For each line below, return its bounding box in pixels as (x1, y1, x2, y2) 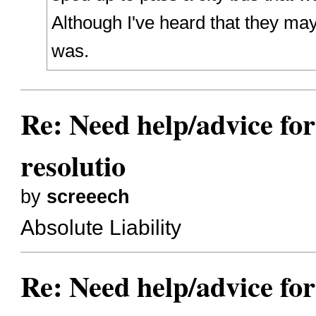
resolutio (20, 145, 126, 187)
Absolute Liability (20, 214, 182, 239)
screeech (47, 186, 130, 208)
